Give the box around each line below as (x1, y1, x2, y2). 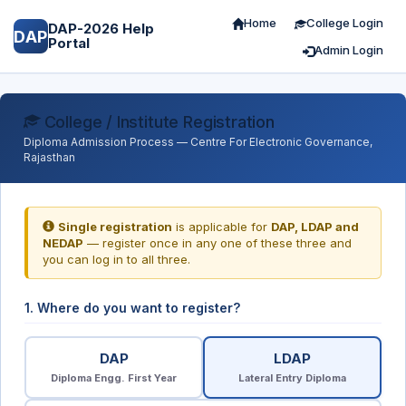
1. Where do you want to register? (24, 300, 240, 315)
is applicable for (172, 219, 271, 234)
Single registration (58, 219, 172, 234)
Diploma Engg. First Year (51, 372, 177, 384)
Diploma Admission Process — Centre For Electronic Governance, (24, 135, 372, 149)
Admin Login (314, 43, 383, 57)
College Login (306, 15, 383, 30)
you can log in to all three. (43, 252, 190, 266)
